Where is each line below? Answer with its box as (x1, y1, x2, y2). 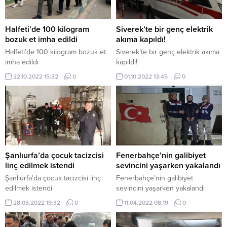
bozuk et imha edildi (5, 34, 78, 45)
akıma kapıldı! (116, 34, 166, 45)
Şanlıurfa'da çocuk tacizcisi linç (5, 173, 101, 182)
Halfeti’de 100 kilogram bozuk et (5, 48, 106, 57)
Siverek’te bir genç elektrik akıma (116, 48, 219, 57)
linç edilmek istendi (5, 160, 74, 171)
